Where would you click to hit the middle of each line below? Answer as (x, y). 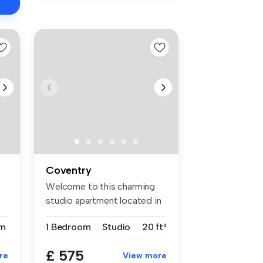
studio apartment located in (104, 200)
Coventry (69, 170)
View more (145, 255)
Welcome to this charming (101, 186)
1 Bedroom (68, 227)
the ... (56, 214)
